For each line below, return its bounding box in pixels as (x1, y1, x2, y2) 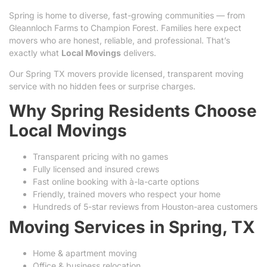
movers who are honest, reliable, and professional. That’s (9, 35, 230, 45)
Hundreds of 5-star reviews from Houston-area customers (33, 201, 257, 212)
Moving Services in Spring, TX (9, 216, 255, 237)
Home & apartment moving (33, 247, 137, 258)
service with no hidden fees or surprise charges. (9, 81, 195, 92)
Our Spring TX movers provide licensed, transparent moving (9, 69, 244, 79)
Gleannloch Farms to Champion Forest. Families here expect (9, 22, 241, 33)
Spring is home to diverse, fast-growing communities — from (9, 10, 245, 20)
